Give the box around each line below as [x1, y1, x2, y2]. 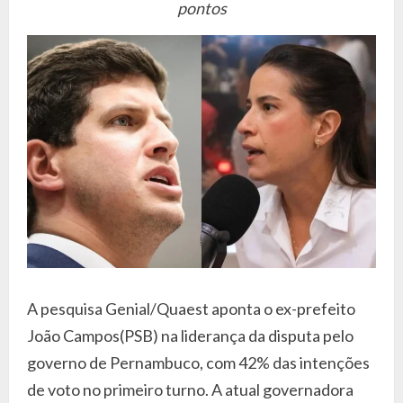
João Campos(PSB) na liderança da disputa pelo [27, 325, 354, 345]
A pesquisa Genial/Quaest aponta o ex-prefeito [27, 298, 355, 318]
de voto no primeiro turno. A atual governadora [27, 379, 354, 399]
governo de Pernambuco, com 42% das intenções [27, 352, 370, 372]
